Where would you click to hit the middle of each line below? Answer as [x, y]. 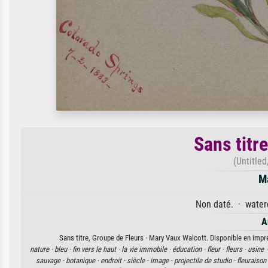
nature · [42, 249]
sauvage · [51, 261]
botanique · [83, 261]
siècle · [138, 261]
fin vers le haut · [97, 249]
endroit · [114, 261]
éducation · [189, 249]
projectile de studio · [205, 261]
